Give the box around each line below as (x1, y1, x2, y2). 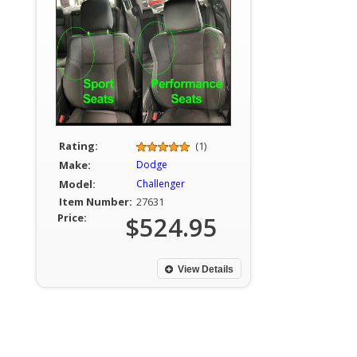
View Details (178, 264, 233, 275)
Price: (57, 210, 87, 225)
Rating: (58, 139, 98, 153)
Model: (58, 177, 96, 191)
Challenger (135, 177, 185, 190)
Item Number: (58, 194, 132, 209)
